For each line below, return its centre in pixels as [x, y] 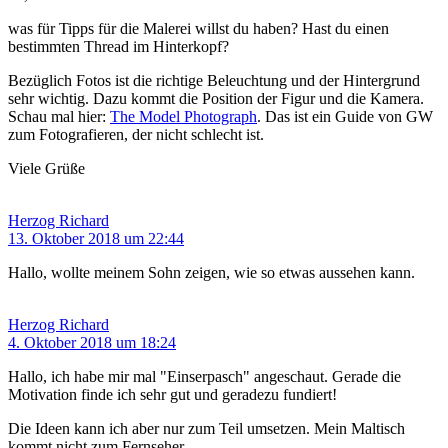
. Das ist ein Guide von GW [345, 117]
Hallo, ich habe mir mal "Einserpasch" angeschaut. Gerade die [204, 377]
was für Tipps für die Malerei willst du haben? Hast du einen [198, 29]
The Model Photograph [183, 117]
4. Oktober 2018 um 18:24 [92, 343]
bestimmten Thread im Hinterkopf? [118, 47]
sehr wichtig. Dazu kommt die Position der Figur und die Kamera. [216, 99]
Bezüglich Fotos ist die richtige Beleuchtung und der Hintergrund [214, 81]
